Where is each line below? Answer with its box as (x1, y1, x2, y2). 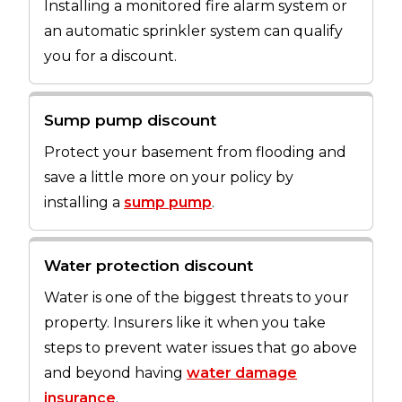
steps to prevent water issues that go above (44, 339, 357, 357)
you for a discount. (44, 48, 177, 66)
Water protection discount (44, 257, 253, 275)
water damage (187, 364, 297, 382)
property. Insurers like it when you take (44, 314, 326, 332)
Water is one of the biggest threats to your (44, 289, 349, 307)
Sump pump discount (44, 110, 216, 129)
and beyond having (44, 364, 187, 382)
